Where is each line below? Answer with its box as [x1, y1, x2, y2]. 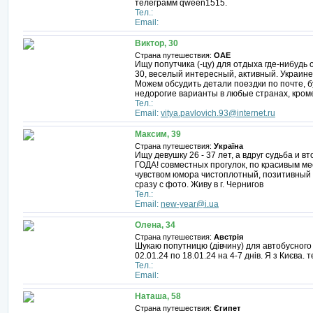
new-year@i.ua [161, 199, 219, 209]
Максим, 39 [135, 129, 181, 139]
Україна [214, 142, 243, 150]
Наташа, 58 [135, 291, 181, 301]
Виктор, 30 [135, 38, 178, 48]
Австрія [214, 233, 243, 241]
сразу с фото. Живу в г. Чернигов [135, 180, 263, 189]
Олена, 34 [135, 220, 175, 230]
